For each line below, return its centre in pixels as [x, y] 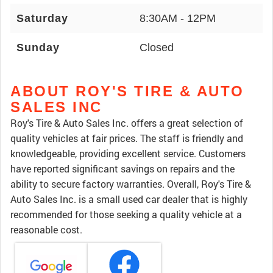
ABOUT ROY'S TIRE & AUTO [127, 91]
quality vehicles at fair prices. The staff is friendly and [127, 138]
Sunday [38, 48]
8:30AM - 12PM [178, 18]
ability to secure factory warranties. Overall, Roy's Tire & [131, 184]
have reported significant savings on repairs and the [122, 168]
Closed [157, 48]
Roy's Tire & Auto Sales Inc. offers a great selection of [127, 123]
